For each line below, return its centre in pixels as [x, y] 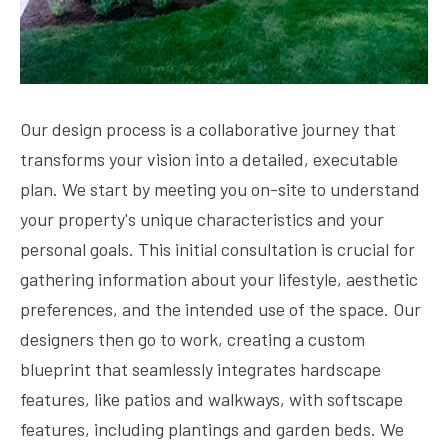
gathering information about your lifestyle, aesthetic [219, 279]
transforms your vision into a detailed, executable [209, 159]
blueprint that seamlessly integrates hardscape [200, 369]
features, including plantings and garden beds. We [212, 429]
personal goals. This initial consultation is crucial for [217, 249]
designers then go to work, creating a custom [192, 339]
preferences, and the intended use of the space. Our [220, 309]
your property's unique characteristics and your [202, 219]
